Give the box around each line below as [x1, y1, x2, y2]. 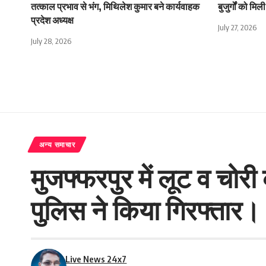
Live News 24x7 [65, 254, 127, 265]
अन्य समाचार [39, 140, 75, 150]
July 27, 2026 [218, 23, 256, 33]
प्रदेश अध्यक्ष [31, 14, 74, 27]
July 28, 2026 [31, 36, 71, 46]
